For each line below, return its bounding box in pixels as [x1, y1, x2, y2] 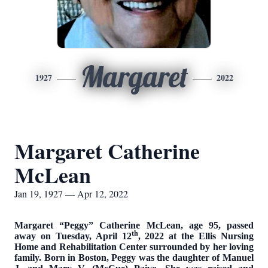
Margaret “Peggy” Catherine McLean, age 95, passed [14, 220, 254, 230]
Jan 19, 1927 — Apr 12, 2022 [14, 187, 128, 200]
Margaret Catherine [14, 135, 200, 166]
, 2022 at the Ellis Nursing [138, 231, 254, 241]
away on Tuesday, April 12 [14, 231, 132, 241]
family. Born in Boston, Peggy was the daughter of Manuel [14, 252, 254, 263]
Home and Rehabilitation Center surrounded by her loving [14, 242, 254, 252]
